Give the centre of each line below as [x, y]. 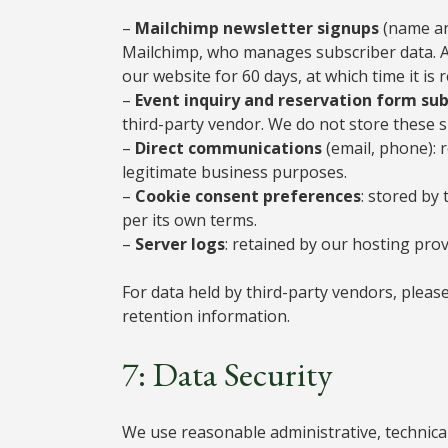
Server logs [180, 243]
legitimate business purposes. [234, 171]
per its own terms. [189, 219]
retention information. [206, 315]
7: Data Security [227, 373]
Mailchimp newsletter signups [257, 27]
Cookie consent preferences [248, 195]
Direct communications [228, 147]
